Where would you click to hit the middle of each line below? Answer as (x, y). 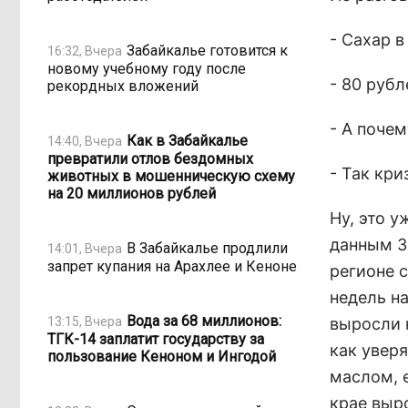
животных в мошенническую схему (171, 176)
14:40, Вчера (85, 141)
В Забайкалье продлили (207, 248)
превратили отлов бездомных (150, 159)
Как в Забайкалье (187, 140)
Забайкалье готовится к (207, 50)
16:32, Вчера (85, 51)
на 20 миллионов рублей (132, 194)
